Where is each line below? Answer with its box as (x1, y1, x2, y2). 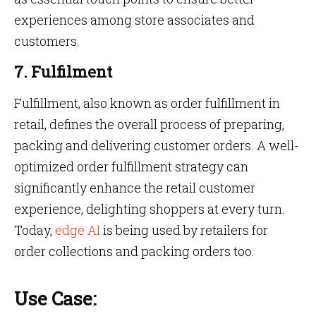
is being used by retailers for (100, 221, 268, 238)
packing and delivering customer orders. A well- (14, 137, 299, 154)
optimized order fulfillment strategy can (14, 158, 248, 175)
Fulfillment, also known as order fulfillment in (14, 95, 280, 111)
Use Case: (14, 286, 96, 310)
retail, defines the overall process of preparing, (14, 116, 284, 133)
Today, (14, 221, 55, 238)
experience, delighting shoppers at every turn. (14, 200, 285, 217)
